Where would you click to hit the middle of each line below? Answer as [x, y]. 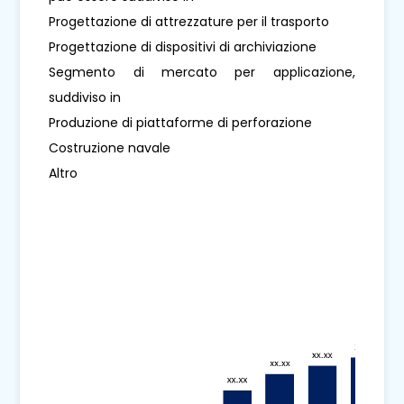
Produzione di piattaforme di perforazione [181, 122]
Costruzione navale [110, 147]
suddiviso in [85, 97]
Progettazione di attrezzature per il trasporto [189, 21]
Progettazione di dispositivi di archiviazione [183, 46]
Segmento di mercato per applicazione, [202, 72]
